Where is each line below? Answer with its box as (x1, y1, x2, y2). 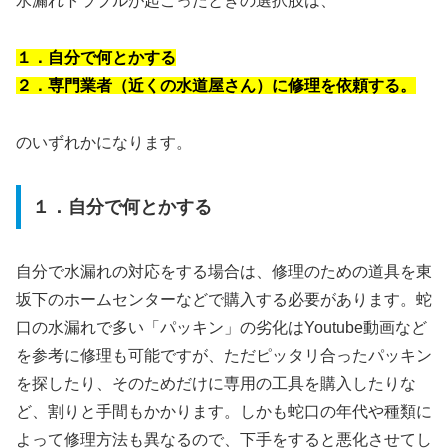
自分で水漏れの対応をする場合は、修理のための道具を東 (16, 263, 432, 281)
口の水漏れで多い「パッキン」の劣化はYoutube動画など (16, 319, 427, 337)
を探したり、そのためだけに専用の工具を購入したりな (16, 375, 416, 393)
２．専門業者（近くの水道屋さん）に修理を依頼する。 (16, 76, 416, 94)
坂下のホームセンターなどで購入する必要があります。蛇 (16, 291, 432, 309)
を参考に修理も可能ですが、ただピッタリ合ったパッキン (16, 347, 432, 365)
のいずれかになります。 (16, 133, 192, 151)
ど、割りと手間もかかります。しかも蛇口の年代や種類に (16, 403, 432, 421)
